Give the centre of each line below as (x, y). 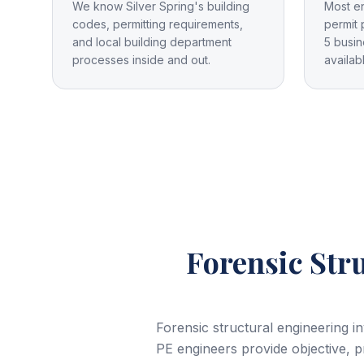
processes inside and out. (141, 60)
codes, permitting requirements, (158, 24)
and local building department (152, 42)
